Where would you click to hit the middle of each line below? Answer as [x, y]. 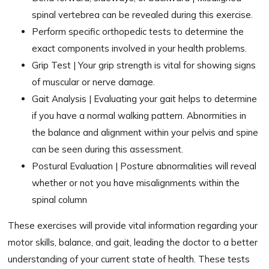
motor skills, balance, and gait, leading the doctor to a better [133, 242]
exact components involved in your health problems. [140, 48]
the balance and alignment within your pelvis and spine [145, 132]
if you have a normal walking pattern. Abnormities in [139, 115]
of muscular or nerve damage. [94, 82]
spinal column [60, 199]
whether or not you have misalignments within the [136, 183]
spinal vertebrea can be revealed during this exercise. [143, 14]
